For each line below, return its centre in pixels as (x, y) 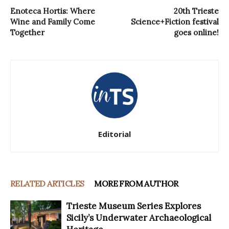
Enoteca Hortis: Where (53, 11)
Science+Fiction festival (175, 22)
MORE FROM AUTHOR (136, 184)
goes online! (196, 33)
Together (27, 33)
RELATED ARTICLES (47, 184)
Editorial (114, 134)
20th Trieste (196, 11)
